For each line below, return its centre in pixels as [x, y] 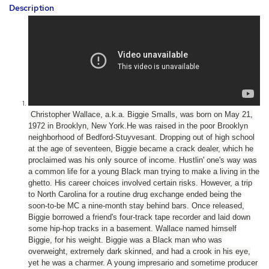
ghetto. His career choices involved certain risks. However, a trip [140, 183]
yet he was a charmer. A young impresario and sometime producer [143, 263]
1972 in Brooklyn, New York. [77, 126]
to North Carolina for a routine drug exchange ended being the [135, 195]
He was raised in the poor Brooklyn [187, 126]
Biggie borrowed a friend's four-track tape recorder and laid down [139, 217]
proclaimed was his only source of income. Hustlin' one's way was [143, 160]
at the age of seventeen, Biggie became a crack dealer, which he [141, 149]
